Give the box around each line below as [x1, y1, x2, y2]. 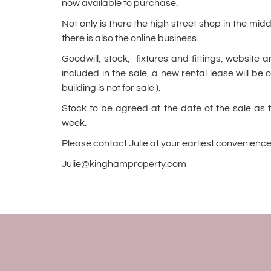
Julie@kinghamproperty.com [62, 159, 186, 169]
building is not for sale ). [62, 83, 160, 93]
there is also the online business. [62, 33, 198, 43]
